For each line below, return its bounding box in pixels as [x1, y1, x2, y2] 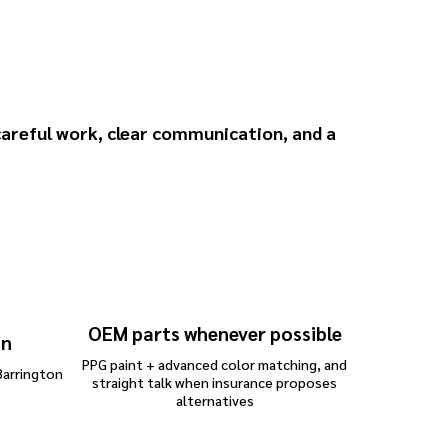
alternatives [175, 391, 254, 410]
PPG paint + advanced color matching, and [82, 355, 348, 374]
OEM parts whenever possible [87, 321, 342, 346]
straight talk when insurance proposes [92, 373, 338, 392]
